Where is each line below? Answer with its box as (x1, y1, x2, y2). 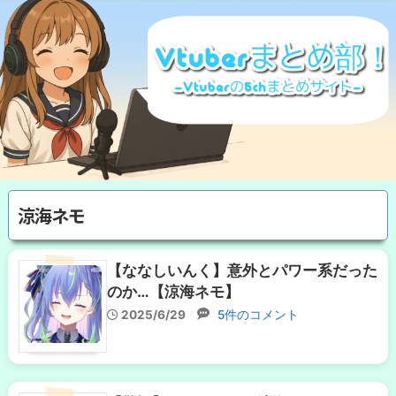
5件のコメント (214, 307, 299, 322)
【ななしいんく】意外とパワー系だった (107, 261, 377, 279)
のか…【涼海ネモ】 (107, 282, 240, 301)
